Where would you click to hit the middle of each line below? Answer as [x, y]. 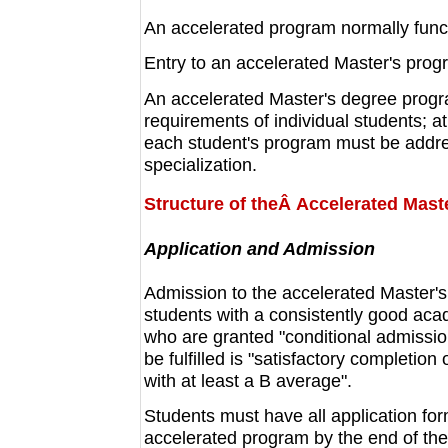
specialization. [200, 164]
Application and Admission [259, 248]
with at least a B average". [247, 380]
